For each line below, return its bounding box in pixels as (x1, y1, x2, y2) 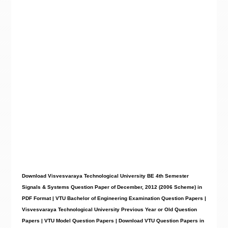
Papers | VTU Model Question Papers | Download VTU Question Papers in (21, 218, 204, 223)
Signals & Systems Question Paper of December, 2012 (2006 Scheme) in (21, 184, 202, 190)
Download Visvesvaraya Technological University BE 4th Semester (21, 173, 189, 179)
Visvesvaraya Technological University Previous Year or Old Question (21, 207, 197, 212)
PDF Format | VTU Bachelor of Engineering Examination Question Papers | (21, 195, 206, 201)
